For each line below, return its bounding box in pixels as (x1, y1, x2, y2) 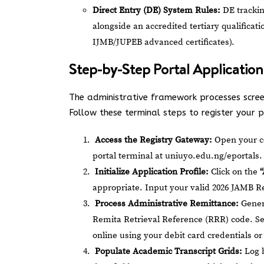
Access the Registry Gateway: (95, 134, 212, 146)
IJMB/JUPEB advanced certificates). (93, 37, 235, 48)
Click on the (209, 166, 260, 177)
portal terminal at (93, 150, 165, 161)
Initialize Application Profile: (95, 166, 209, 177)
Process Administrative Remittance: (95, 198, 239, 209)
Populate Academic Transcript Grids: (95, 246, 242, 257)
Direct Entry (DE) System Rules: (93, 5, 220, 16)
